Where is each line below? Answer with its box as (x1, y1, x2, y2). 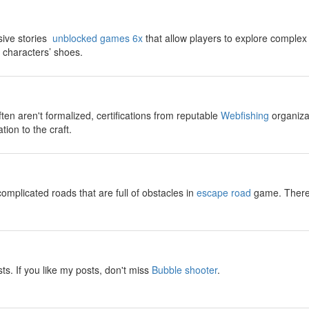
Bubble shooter (152, 263, 217, 277)
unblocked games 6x (52, 31, 143, 45)
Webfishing (221, 108, 269, 122)
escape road (197, 186, 251, 199)
